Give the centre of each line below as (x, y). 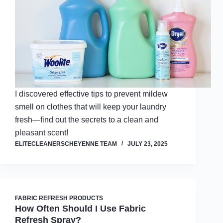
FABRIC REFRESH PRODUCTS (59, 198)
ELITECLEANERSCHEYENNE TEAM (66, 144)
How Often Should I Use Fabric (80, 209)
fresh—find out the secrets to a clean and (87, 120)
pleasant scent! (42, 133)
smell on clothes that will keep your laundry (91, 107)
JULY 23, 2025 (148, 144)
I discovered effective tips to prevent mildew (91, 94)
